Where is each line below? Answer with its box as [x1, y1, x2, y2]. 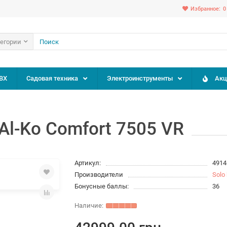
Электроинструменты [106, 74, 173, 82]
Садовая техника [26, 74, 79, 82]
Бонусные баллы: [74, 182, 129, 190]
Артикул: [74, 159, 101, 167]
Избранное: [191, 5, 220, 12]
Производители [74, 171, 124, 178]
